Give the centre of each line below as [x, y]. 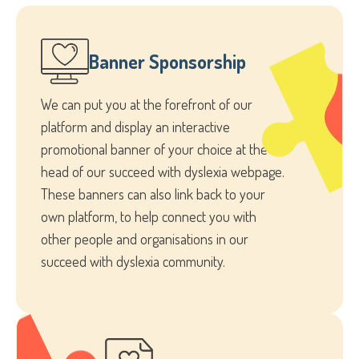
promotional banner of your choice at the [154, 149]
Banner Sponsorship [167, 61]
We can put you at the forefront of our [147, 104]
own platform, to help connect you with [149, 216]
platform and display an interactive [135, 126]
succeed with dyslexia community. [133, 261]
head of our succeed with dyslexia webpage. [163, 171]
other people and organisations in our [145, 238]
